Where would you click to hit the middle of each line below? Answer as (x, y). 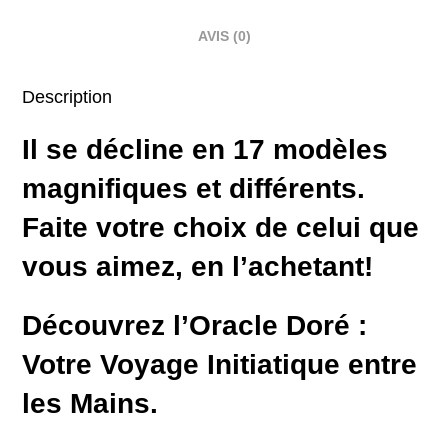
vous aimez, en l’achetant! (198, 266)
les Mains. (90, 403)
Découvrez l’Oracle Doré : (195, 325)
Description (67, 97)
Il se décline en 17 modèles (205, 149)
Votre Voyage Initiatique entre (220, 364)
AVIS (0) (224, 36)
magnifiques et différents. (194, 188)
